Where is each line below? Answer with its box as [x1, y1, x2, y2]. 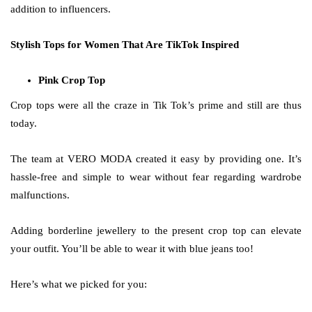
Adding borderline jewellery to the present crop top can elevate [10, 225, 302, 236]
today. [10, 118, 37, 129]
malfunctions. [10, 189, 70, 201]
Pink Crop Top [38, 75, 105, 86]
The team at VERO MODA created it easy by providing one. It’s [10, 153, 302, 164]
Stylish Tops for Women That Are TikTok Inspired [10, 39, 239, 50]
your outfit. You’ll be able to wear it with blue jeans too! [10, 243, 253, 254]
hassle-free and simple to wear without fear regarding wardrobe [10, 171, 302, 182]
